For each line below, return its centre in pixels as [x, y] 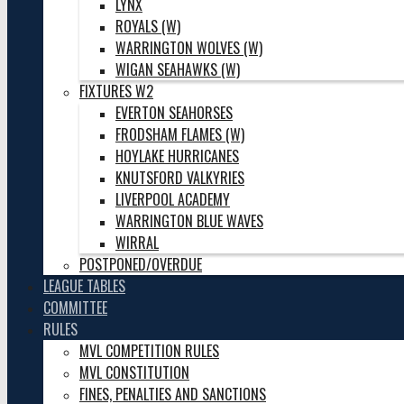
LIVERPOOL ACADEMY [173, 199]
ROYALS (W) [148, 26]
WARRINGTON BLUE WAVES [189, 221]
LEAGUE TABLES [84, 286]
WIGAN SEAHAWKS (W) [178, 69]
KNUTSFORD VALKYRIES [180, 178]
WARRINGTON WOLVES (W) [189, 48]
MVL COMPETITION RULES [149, 351]
